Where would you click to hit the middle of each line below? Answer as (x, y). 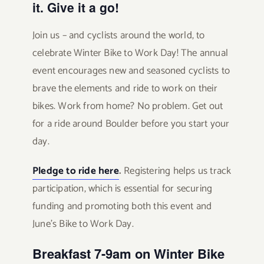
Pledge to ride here (75, 171)
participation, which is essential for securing (122, 189)
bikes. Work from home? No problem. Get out (128, 106)
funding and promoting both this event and (122, 207)
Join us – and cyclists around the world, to (118, 36)
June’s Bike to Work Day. (83, 224)
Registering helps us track (178, 171)
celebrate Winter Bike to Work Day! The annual (130, 53)
